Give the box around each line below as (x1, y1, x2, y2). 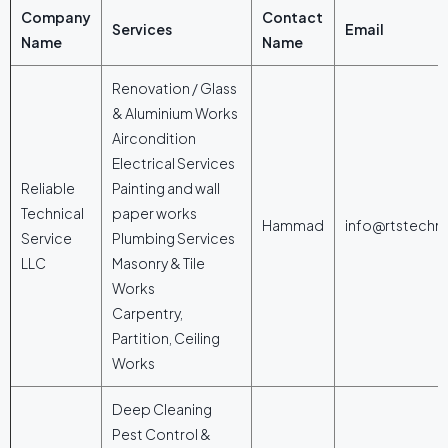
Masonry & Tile (112, 253, 205, 272)
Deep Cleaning (112, 399, 212, 418)
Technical (21, 203, 84, 222)
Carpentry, (112, 303, 183, 322)
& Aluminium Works (112, 103, 238, 122)
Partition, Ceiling (112, 328, 220, 347)
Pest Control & (112, 424, 211, 443)
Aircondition (112, 128, 196, 147)
